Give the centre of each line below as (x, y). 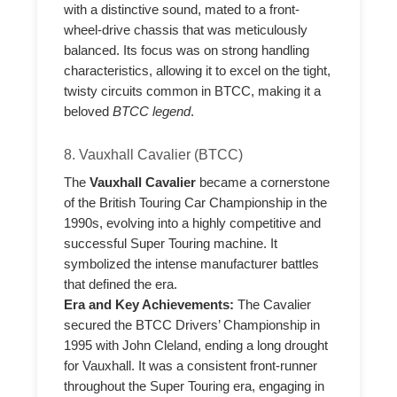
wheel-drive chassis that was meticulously (186, 30)
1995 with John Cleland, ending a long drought (196, 345)
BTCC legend (152, 111)
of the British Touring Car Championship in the (196, 202)
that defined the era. (121, 284)
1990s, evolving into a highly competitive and (193, 223)
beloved (89, 111)
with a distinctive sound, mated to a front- (182, 9)
